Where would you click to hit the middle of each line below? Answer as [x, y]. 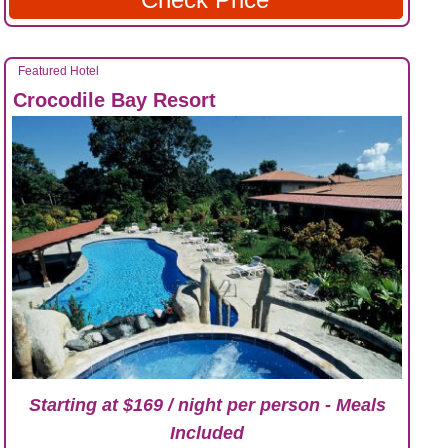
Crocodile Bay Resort [114, 99]
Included [207, 433]
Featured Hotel [58, 70]
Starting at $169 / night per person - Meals [207, 405]
